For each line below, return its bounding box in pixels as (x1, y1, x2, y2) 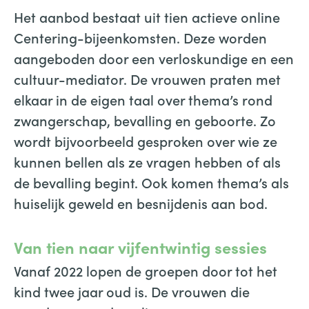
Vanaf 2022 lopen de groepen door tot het (14, 261, 277, 280)
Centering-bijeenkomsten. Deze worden (14, 28, 267, 47)
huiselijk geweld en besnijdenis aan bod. (14, 193, 268, 212)
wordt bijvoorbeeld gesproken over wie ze (14, 131, 277, 150)
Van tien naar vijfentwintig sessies (14, 236, 267, 258)
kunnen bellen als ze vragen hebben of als (14, 152, 281, 171)
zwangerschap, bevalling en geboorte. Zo (14, 110, 276, 130)
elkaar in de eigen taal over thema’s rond (14, 90, 272, 109)
